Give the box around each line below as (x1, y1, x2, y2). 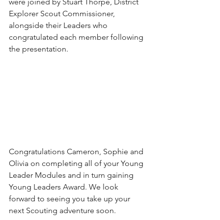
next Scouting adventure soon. (9, 205, 118, 215)
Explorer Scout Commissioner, (9, 8, 117, 18)
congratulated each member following (9, 32, 145, 42)
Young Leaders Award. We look (9, 182, 120, 192)
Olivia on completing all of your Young (9, 158, 145, 168)
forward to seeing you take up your (9, 193, 132, 203)
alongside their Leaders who (9, 20, 110, 30)
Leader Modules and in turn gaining (9, 170, 136, 180)
